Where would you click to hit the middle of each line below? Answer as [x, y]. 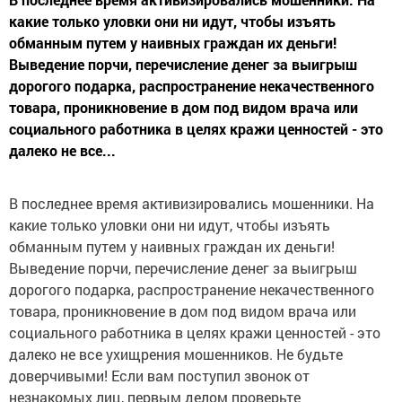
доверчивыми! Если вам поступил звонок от [159, 376]
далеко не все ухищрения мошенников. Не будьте [176, 354]
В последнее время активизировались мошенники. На [192, 204]
